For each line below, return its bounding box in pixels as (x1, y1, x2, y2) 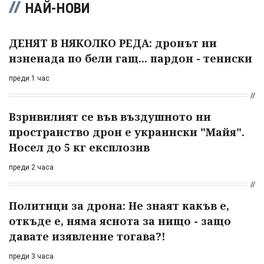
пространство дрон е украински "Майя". (9, 125, 245, 140)
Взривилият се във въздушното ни (9, 110, 211, 124)
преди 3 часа (9, 252, 54, 261)
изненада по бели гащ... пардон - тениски (9, 51, 252, 66)
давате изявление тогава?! (9, 229, 166, 244)
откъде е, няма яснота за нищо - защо (9, 214, 231, 229)
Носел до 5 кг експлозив (9, 140, 150, 155)
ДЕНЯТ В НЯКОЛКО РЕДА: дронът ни (9, 36, 217, 51)
